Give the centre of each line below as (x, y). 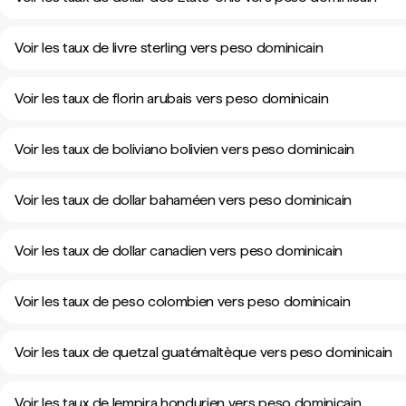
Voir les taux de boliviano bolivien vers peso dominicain (185, 149)
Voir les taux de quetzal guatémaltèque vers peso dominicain (204, 352)
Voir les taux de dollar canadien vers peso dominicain (179, 251)
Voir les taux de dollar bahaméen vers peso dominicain (184, 200)
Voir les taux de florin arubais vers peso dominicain (172, 98)
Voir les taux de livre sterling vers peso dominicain (169, 48)
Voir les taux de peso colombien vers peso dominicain (183, 301)
